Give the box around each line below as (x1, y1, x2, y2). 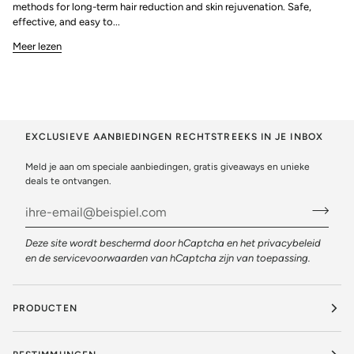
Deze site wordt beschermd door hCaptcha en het (25, 237, 258, 250)
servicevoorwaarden (53, 252, 148, 265)
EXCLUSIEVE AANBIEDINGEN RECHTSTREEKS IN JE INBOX (25, 131, 323, 143)
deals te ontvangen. (25, 175, 111, 187)
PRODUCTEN (13, 303, 77, 314)
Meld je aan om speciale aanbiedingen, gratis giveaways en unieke (25, 161, 310, 173)
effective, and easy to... (13, 15, 120, 28)
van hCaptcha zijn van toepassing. (148, 252, 311, 265)
